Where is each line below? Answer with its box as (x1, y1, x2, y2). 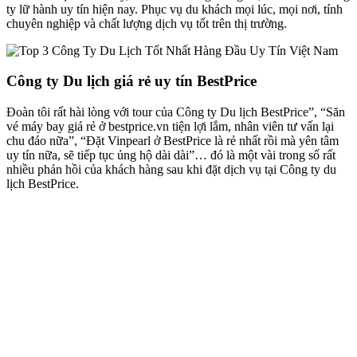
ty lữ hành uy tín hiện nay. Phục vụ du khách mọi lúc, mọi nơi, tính (6, 2, 343, 16)
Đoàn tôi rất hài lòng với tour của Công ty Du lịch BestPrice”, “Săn (6, 105, 345, 119)
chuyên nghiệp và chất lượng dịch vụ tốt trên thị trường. (6, 16, 287, 30)
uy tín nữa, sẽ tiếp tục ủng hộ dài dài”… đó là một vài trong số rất (6, 148, 335, 162)
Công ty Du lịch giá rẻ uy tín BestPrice (6, 73, 257, 90)
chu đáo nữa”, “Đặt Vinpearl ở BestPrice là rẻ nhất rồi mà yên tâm (6, 134, 339, 147)
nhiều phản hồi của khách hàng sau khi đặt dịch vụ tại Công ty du (6, 163, 336, 176)
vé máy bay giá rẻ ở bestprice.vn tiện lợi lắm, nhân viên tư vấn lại (6, 120, 334, 133)
